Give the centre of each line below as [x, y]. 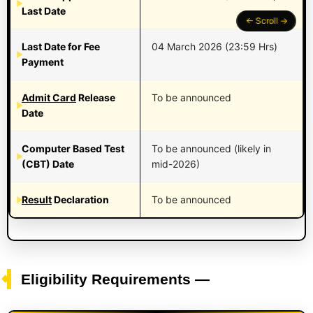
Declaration [80, 200]
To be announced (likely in [211, 149]
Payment [43, 62]
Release [96, 98]
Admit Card [49, 98]
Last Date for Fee [61, 47]
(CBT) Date [48, 164]
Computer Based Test [73, 149]
